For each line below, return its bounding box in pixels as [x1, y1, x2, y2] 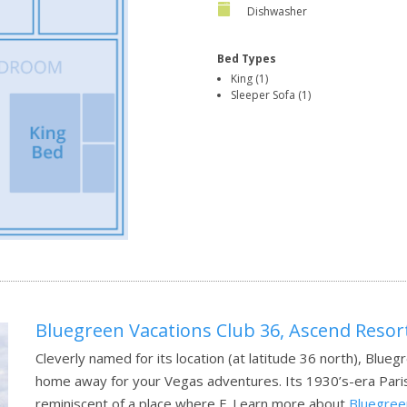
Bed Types [217, 51, 276, 67]
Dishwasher [247, 4, 307, 20]
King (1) [231, 71, 268, 87]
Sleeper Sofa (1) [231, 87, 311, 104]
